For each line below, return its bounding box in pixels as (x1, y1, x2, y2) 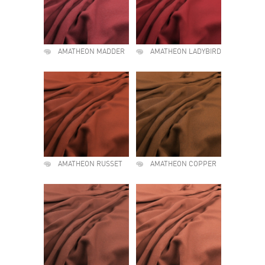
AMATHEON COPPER (150, 161, 216, 168)
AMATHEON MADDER (58, 49, 125, 56)
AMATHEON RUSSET (58, 161, 122, 168)
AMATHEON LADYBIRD (150, 49, 221, 56)
